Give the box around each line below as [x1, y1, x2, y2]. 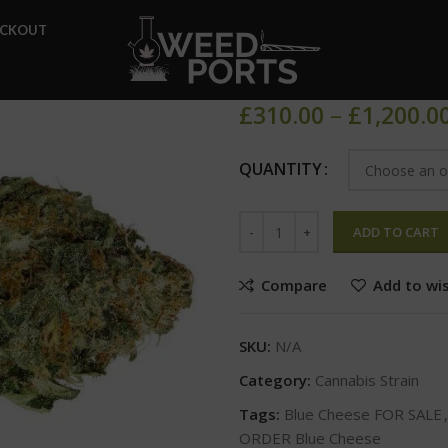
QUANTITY [239, 158, 322, 181]
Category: [239, 370, 311, 391]
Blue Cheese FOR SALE [284, 404, 442, 425]
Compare [260, 275, 327, 296]
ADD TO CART [353, 223, 439, 242]
